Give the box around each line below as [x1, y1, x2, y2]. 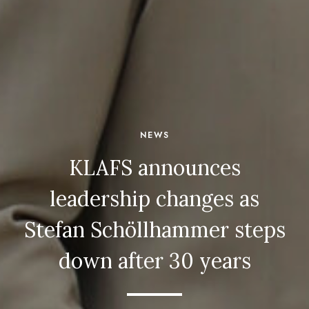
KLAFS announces [68, 154, 241, 181]
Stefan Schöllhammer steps [23, 217, 286, 243]
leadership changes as [50, 186, 259, 212]
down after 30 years [58, 248, 251, 274]
